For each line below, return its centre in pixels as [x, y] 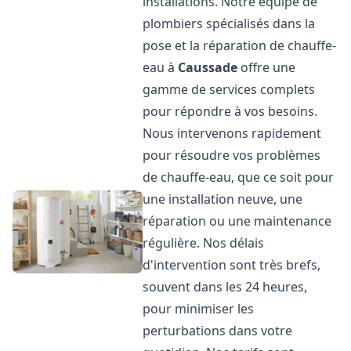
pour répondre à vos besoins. [230, 111]
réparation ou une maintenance [237, 221]
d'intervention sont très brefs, [232, 265]
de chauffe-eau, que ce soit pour [239, 177]
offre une [267, 67]
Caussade [208, 67]
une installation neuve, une [223, 199]
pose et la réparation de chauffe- [240, 45]
